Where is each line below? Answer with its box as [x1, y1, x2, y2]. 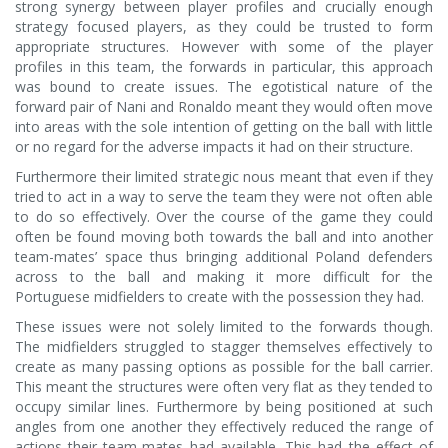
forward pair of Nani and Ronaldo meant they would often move [15, 97, 433, 116]
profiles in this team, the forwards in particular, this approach [15, 57, 433, 76]
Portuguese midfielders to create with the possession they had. [15, 287, 424, 306]
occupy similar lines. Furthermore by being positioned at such [15, 397, 433, 416]
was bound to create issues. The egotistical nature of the [15, 77, 433, 96]
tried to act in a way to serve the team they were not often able [15, 187, 433, 206]
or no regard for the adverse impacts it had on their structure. [15, 137, 413, 156]
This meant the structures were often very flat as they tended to [15, 377, 433, 396]
